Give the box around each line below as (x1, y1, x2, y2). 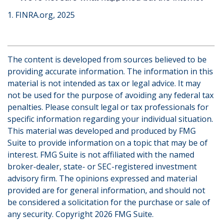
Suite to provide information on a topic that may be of (7, 137, 208, 149)
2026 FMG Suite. (95, 209, 154, 220)
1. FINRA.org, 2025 (7, 9, 75, 21)
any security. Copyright (7, 209, 95, 220)
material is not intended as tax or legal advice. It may (7, 78, 201, 89)
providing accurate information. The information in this (7, 66, 213, 77)
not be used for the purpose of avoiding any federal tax (7, 90, 214, 101)
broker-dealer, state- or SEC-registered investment (7, 161, 197, 172)
